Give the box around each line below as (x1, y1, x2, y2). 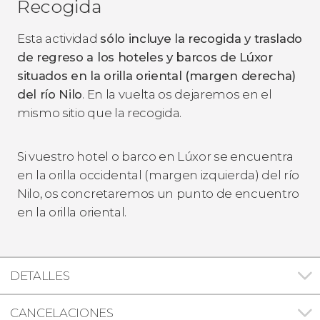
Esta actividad (17, 31, 101, 46)
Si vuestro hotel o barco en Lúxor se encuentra (17, 149, 294, 164)
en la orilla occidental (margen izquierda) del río (17, 167, 299, 182)
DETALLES (10, 268, 70, 283)
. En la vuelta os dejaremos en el (82, 86, 272, 101)
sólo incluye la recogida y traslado (100, 31, 303, 46)
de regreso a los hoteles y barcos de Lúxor (17, 49, 273, 64)
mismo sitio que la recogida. (17, 105, 184, 120)
